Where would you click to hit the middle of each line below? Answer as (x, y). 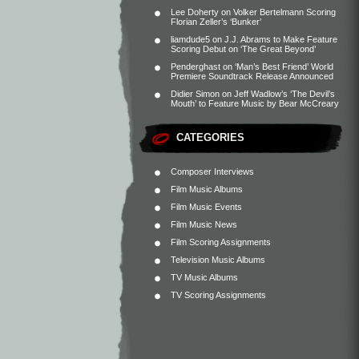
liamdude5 (190, 39)
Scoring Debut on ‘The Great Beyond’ (243, 49)
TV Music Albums (204, 277)
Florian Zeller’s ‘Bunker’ (216, 22)
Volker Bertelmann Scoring (284, 12)
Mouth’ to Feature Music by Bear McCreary (255, 103)
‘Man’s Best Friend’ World (284, 67)
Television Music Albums (218, 260)
